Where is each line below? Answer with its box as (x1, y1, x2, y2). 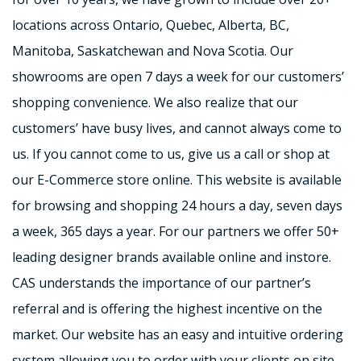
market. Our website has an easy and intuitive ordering (12, 326, 343, 343)
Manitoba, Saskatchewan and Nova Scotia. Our (12, 42, 293, 60)
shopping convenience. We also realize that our (12, 93, 298, 111)
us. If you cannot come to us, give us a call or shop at (12, 145, 330, 163)
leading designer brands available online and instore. (12, 248, 331, 266)
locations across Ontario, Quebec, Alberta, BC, (12, 16, 289, 34)
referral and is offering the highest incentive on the (12, 300, 322, 317)
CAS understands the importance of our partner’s (12, 274, 311, 292)
